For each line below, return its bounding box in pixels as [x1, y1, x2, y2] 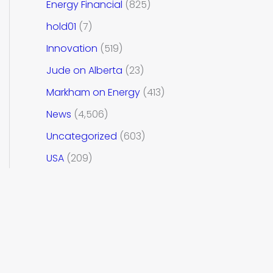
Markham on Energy [46, 85, 140, 99]
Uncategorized [46, 129, 117, 143]
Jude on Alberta [46, 63, 122, 77]
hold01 [46, 19, 76, 34]
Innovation [46, 41, 97, 55]
